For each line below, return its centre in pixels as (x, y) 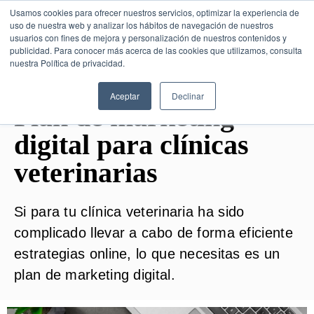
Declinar (188, 96)
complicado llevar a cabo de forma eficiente (153, 232)
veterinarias (86, 172)
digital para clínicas (131, 144)
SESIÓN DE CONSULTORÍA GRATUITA (157, 52)
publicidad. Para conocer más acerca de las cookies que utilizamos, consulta (156, 50)
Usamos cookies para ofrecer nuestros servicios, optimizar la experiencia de (155, 12)
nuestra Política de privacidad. (67, 63)
